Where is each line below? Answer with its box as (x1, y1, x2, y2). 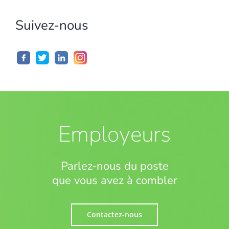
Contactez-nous (87, 209, 142, 219)
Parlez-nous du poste (60, 158, 169, 174)
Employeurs (58, 119, 171, 149)
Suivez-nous (15, 16, 88, 34)
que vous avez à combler (52, 172, 177, 188)
